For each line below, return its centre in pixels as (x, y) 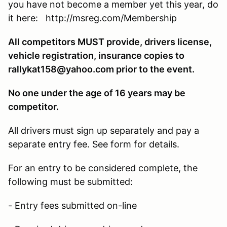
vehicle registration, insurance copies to (96, 55)
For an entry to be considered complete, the (103, 168)
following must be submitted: (70, 181)
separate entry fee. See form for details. (94, 144)
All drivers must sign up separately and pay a (104, 130)
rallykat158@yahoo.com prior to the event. (101, 69)
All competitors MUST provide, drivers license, (110, 42)
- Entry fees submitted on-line (72, 205)
